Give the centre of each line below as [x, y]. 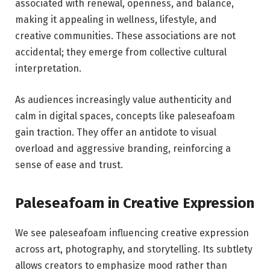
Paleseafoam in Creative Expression [135, 203]
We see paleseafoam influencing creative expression [132, 233]
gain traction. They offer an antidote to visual [116, 132]
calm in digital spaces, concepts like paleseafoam [125, 116]
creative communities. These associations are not [125, 36]
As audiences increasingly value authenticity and [124, 99]
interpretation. [48, 69]
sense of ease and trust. [69, 165]
